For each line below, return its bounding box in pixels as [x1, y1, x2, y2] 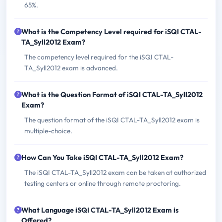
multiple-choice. [24, 126, 72, 136]
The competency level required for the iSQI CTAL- [24, 53, 173, 62]
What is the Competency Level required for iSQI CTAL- [21, 27, 202, 37]
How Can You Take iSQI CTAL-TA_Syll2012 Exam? [21, 153, 183, 163]
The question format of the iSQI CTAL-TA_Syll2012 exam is [24, 115, 200, 125]
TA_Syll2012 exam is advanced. [24, 63, 118, 73]
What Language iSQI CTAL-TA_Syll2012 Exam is [21, 206, 179, 215]
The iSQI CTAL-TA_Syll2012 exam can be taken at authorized [24, 168, 206, 177]
